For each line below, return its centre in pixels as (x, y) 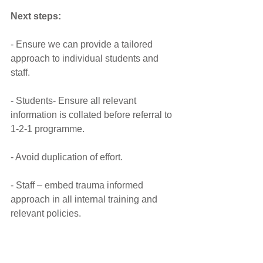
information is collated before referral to (92, 115)
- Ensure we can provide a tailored (83, 44)
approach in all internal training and (85, 199)
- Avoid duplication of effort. (67, 157)
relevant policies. (46, 213)
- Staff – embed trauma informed (78, 185)
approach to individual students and (86, 58)
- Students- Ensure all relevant (75, 101)
